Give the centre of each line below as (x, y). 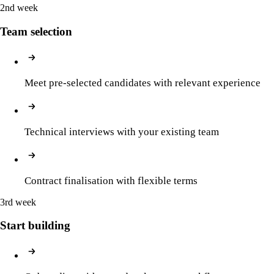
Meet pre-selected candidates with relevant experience (143, 83)
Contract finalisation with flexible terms (111, 180)
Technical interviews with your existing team (122, 131)
